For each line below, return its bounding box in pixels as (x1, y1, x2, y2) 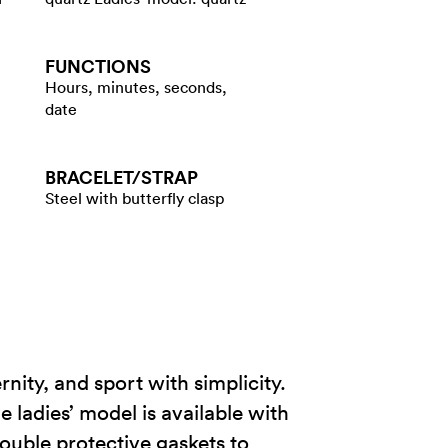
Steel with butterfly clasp (45, 188, 224, 208)
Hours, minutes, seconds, (45, 77, 227, 97)
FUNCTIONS (45, 54, 151, 78)
